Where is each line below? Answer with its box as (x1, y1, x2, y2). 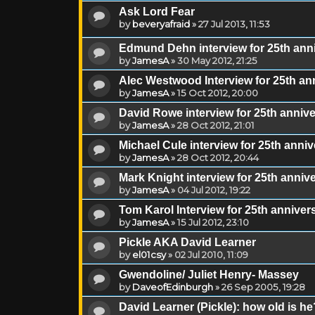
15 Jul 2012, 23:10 (177, 216, 249, 228)
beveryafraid (132, 18, 190, 30)
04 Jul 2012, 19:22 (177, 184, 250, 195)
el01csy (132, 248, 166, 260)
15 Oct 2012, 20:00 (177, 86, 258, 98)
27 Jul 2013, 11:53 (198, 18, 270, 30)
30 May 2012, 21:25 (177, 54, 257, 66)
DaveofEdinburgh (132, 281, 213, 292)
